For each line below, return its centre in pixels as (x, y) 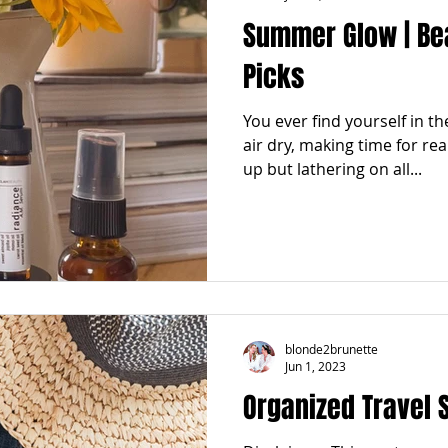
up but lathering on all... (332, 168)
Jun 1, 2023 (315, 366)
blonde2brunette (331, 348)
